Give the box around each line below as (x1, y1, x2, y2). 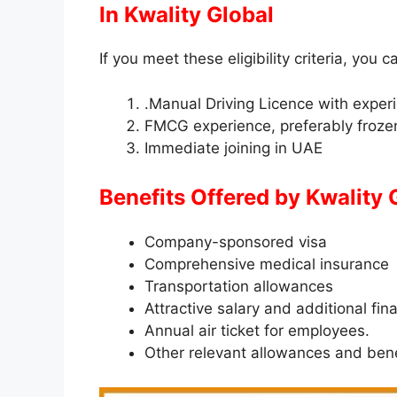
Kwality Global (124, 2, 274, 28)
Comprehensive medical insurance (144, 255, 389, 274)
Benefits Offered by (99, 184, 306, 211)
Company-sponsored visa (144, 233, 327, 252)
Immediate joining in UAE (144, 138, 323, 157)
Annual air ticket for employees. (144, 322, 370, 340)
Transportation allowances (144, 277, 333, 296)
